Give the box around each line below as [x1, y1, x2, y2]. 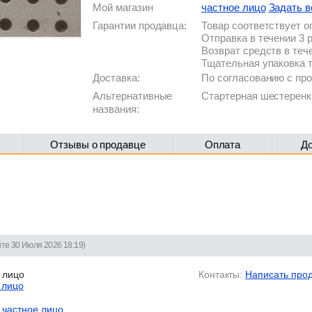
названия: [93, 103, 139, 115]
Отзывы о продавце [49, 139, 146, 150]
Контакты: [198, 268, 243, 280]
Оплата [204, 139, 241, 150]
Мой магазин [93, 1, 153, 13]
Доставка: [93, 72, 140, 84]
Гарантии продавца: [93, 19, 187, 31]
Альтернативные [93, 90, 173, 102]
